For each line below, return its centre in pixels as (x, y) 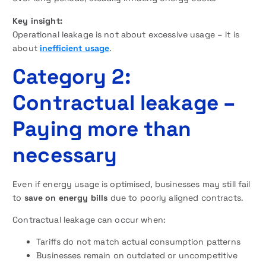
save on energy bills (66, 197)
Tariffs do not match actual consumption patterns (138, 241)
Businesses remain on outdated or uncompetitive (137, 255)
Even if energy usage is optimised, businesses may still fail (132, 184)
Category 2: (72, 76)
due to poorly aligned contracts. (176, 197)
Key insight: (37, 20)
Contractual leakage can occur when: (89, 219)
